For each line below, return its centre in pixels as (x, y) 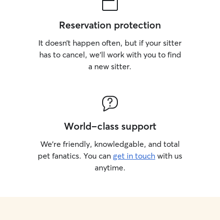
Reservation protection (110, 25)
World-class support (110, 126)
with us (169, 156)
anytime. (110, 167)
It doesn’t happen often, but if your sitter (110, 43)
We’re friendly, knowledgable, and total (110, 144)
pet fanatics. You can (75, 156)
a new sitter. (110, 66)
